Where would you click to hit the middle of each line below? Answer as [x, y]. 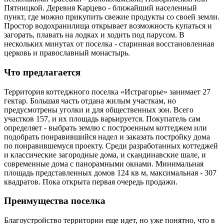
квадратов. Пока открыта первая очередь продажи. [91, 181]
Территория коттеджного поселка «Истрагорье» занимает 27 [107, 91]
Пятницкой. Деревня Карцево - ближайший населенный [100, 8]
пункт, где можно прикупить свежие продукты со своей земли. [112, 17]
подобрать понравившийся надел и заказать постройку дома [107, 136]
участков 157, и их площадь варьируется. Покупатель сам [102, 118]
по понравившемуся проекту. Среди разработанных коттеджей [111, 145]
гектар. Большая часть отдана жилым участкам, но [90, 100]
